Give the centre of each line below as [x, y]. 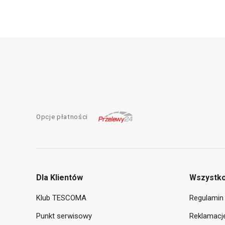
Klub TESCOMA [61, 198]
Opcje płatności [62, 117]
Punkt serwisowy [64, 216]
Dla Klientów [60, 178]
